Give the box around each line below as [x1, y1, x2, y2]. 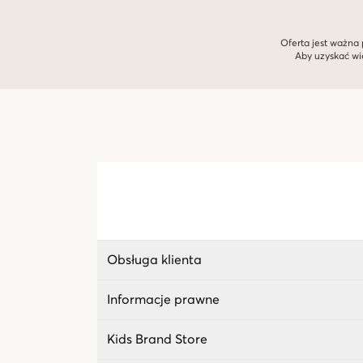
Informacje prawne [107, 293, 220, 306]
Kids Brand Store [107, 332, 207, 346]
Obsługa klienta [107, 253, 202, 267]
